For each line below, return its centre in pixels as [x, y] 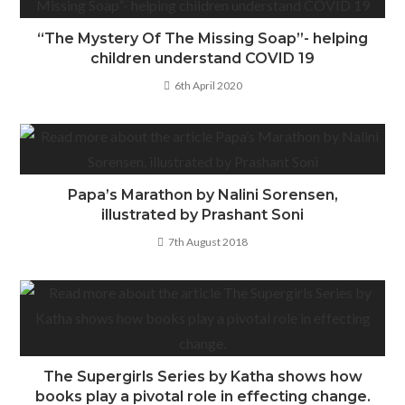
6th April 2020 [208, 85]
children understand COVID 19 [202, 58]
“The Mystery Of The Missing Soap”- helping [202, 38]
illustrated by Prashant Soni [202, 215]
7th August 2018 [208, 242]
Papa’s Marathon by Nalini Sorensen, [202, 195]
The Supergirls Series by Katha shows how [202, 377]
